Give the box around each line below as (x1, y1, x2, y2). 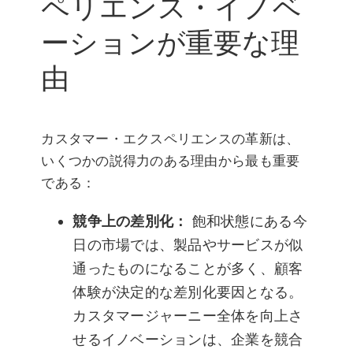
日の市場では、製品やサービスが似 (72, 236, 303, 253)
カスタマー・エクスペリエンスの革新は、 (41, 130, 300, 147)
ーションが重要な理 (41, 25, 299, 61)
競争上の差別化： (72, 212, 188, 229)
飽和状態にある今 (191, 212, 307, 229)
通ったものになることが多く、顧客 (72, 259, 303, 277)
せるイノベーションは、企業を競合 (72, 330, 303, 347)
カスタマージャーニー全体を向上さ (72, 307, 303, 324)
